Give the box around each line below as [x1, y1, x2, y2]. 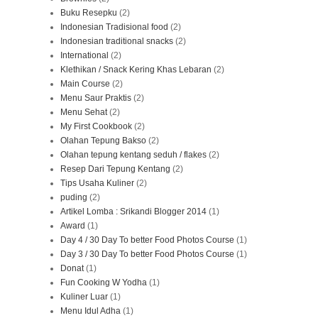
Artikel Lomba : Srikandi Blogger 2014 [60, 207, 207, 217]
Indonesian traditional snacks [60, 36, 173, 47]
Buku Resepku [60, 8, 117, 18]
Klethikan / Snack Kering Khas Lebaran [60, 65, 212, 75]
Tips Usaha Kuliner [60, 178, 134, 189]
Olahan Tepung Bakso [60, 136, 146, 146]
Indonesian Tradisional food [60, 22, 168, 33]
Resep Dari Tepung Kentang [60, 164, 170, 175]
